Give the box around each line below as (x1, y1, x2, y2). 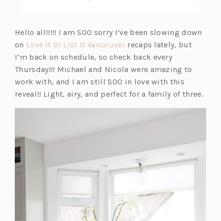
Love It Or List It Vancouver (26, 39, 125, 49)
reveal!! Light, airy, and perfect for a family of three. (15, 89, 203, 99)
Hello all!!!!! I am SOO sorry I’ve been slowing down (15, 27, 202, 37)
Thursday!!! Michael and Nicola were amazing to (15, 64, 192, 74)
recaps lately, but (125, 39, 192, 49)
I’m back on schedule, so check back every (15, 52, 173, 62)
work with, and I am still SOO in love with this (15, 76, 185, 86)
